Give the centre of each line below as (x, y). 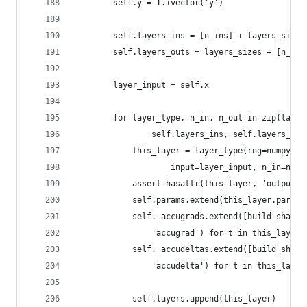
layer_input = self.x (142, 85)
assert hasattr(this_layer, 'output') (190, 184)
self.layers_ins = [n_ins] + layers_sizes (190, 36)
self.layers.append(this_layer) (175, 299)
